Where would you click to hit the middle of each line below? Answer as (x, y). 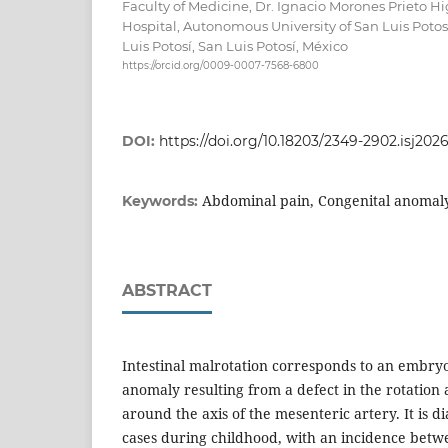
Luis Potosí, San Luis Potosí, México (235, 46)
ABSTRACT (167, 291)
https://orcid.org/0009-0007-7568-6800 (220, 66)
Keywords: (162, 201)
